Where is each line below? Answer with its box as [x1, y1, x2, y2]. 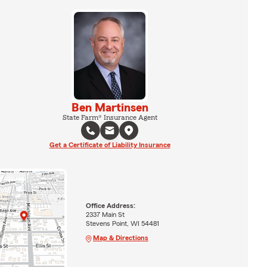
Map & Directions [92, 234, 148, 241]
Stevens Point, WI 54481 [85, 219, 159, 227]
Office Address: [85, 201, 135, 209]
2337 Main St [85, 210, 125, 218]
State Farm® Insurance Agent [62, 113, 157, 121]
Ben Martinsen [71, 101, 148, 114]
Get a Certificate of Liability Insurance [49, 141, 170, 148]
